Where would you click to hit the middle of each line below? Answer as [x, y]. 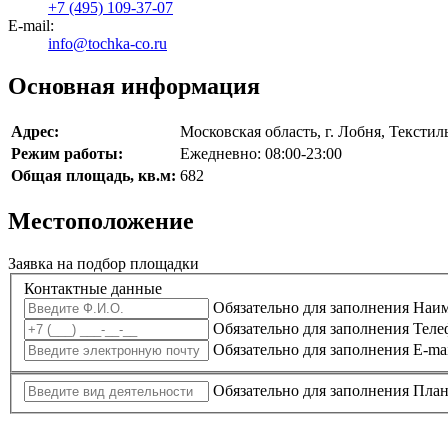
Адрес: [35, 131]
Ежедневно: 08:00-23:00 [261, 153]
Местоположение [101, 220]
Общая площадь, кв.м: [93, 175]
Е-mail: [31, 25]
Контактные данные [93, 289]
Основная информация [134, 85]
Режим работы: [67, 153]
